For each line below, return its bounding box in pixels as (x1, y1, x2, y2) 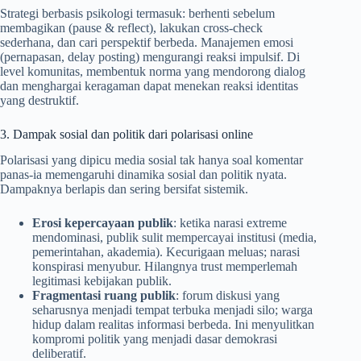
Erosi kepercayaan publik (32, 216, 173, 230)
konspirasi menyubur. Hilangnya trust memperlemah (32, 259, 297, 274)
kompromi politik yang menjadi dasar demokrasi (32, 332, 277, 346)
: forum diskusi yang (176, 288, 280, 303)
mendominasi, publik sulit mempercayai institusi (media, (32, 230, 317, 245)
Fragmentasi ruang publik (32, 288, 176, 303)
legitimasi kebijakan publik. (32, 274, 172, 288)
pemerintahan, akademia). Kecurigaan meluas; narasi (32, 245, 300, 259)
